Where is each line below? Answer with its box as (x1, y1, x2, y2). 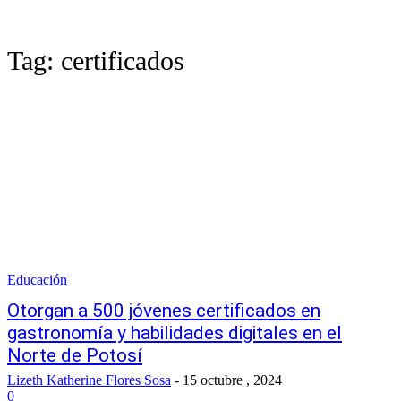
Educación (7, 272, 67, 287)
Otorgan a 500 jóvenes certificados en (7, 300, 320, 321)
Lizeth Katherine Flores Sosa (7, 372, 171, 388)
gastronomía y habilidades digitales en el (7, 322, 342, 344)
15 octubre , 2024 (183, 372, 282, 388)
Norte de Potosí (7, 345, 142, 366)
